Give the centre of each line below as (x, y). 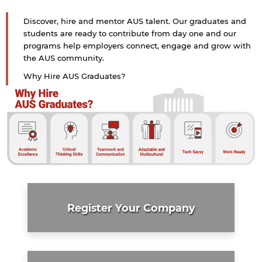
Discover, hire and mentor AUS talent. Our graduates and (135, 21)
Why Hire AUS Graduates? (74, 76)
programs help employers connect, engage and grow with (137, 46)
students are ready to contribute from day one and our (130, 34)
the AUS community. (64, 58)
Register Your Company (131, 208)
